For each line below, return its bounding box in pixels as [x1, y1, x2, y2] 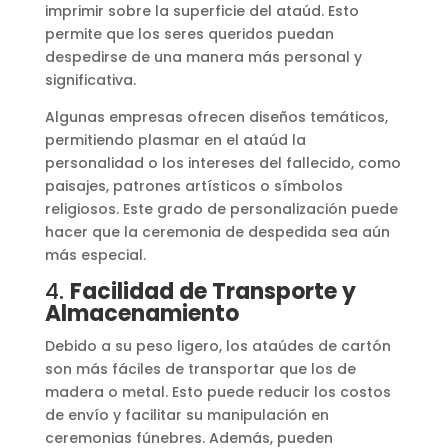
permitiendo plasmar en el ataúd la [44, 129, 306, 150]
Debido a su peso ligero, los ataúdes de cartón [44, 335, 391, 356]
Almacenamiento [44, 297, 239, 329]
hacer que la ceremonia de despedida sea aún [44, 221, 390, 242]
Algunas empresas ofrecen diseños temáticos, [44, 106, 388, 127]
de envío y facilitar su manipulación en [44, 404, 329, 425]
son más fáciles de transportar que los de [44, 358, 356, 379]
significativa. [44, 69, 136, 90]
